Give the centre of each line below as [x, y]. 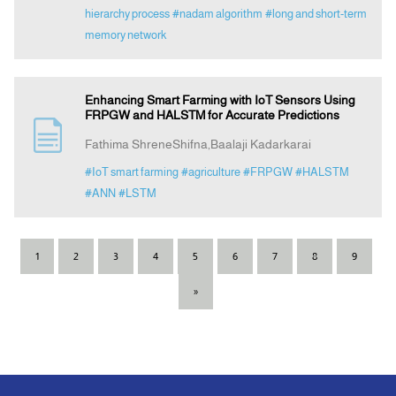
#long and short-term [316, 14]
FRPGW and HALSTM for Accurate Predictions [212, 115]
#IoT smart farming [131, 172]
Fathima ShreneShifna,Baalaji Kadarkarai [198, 145]
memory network [125, 35]
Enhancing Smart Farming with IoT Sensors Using [220, 100]
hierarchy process [127, 14]
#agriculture [210, 172]
